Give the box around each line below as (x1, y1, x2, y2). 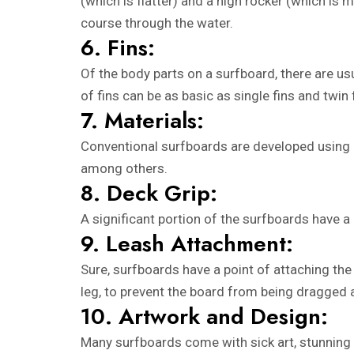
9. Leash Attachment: (81, 227, 293, 260)
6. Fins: (81, 31, 155, 64)
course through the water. (81, 14, 233, 31)
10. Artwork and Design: (81, 299, 328, 333)
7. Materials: (81, 104, 204, 137)
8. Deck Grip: (81, 176, 217, 209)
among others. (81, 160, 168, 176)
